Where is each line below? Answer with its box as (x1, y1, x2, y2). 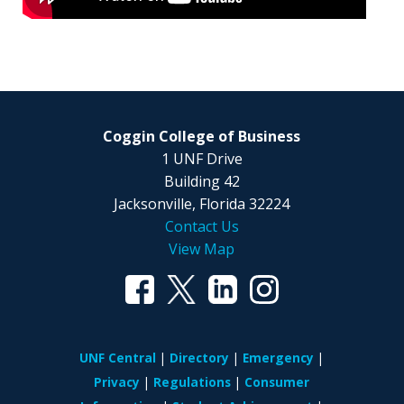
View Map (169, 239, 235, 260)
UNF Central (79, 348, 157, 366)
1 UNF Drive (161, 149, 243, 170)
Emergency (243, 348, 315, 366)
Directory (170, 348, 230, 366)
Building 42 (163, 171, 240, 192)
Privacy (94, 372, 141, 390)
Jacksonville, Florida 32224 (114, 194, 290, 215)
